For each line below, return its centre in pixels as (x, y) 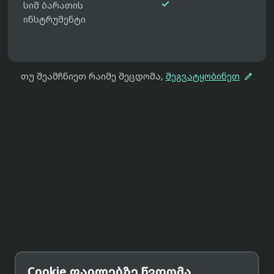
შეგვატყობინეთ (202, 76)
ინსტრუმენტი (55, 20)
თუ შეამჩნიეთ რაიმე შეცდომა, (93, 76)
